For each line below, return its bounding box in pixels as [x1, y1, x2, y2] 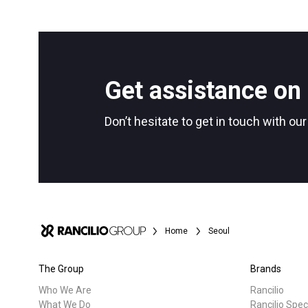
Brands [250, 263, 281, 274]
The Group [38, 263, 84, 274]
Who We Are [38, 284, 91, 296]
